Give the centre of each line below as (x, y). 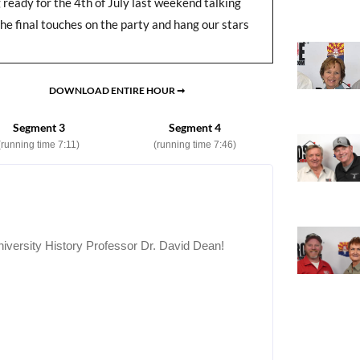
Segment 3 (39, 127)
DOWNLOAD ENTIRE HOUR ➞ (117, 90)
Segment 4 (195, 127)
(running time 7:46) (195, 144)
